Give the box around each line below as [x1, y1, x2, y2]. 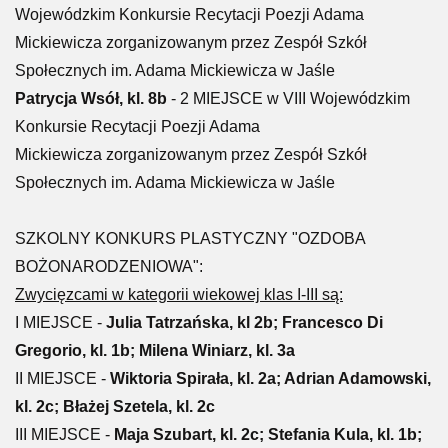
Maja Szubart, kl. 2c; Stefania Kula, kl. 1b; [114, 426, 422, 443]
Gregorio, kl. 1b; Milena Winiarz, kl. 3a [15, 342, 295, 359]
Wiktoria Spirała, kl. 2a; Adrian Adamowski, [110, 370, 431, 387]
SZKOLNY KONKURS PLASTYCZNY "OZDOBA [15, 230, 365, 247]
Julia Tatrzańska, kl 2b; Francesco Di [106, 314, 383, 331]
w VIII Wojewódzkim [267, 90, 410, 107]
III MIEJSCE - [15, 426, 114, 443]
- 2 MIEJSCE [167, 90, 267, 107]
